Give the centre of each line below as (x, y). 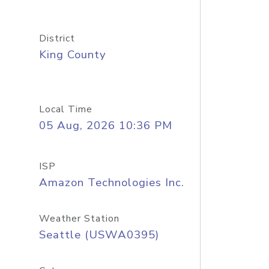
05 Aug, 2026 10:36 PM (105, 125)
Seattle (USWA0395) (99, 235)
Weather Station (79, 219)
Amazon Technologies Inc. (111, 183)
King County (72, 55)
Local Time (65, 109)
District (57, 38)
